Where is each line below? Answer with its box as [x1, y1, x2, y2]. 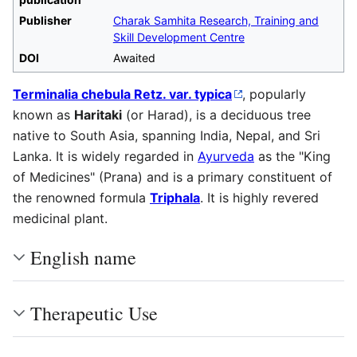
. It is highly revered [200, 189, 319, 206]
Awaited [112, 50, 155, 65]
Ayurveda [198, 147, 254, 164]
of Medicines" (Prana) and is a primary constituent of [13, 168, 332, 185]
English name [30, 244, 136, 270]
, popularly [242, 85, 306, 102]
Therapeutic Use [30, 300, 158, 326]
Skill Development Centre [112, 29, 245, 44]
